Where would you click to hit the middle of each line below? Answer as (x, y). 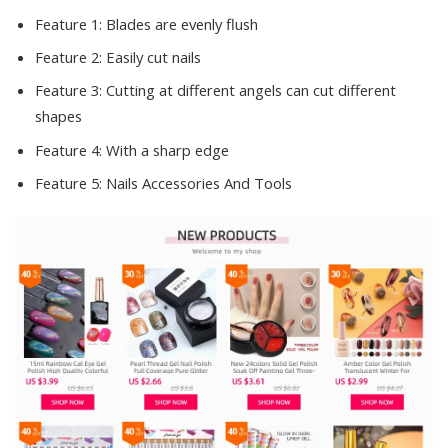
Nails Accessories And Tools (199, 183)
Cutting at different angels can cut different (251, 90)
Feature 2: (70, 56)
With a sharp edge (167, 149)
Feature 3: (70, 90)
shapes (58, 116)
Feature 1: (70, 23)
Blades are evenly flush (182, 23)
